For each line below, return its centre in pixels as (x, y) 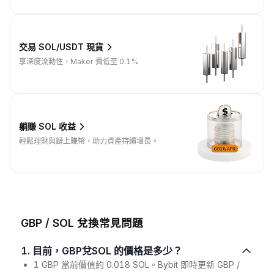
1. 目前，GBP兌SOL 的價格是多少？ (107, 251)
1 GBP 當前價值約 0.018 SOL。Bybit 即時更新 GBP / (136, 265)
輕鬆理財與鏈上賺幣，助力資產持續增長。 (89, 141)
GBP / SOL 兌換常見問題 (82, 223)
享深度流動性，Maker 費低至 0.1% (79, 61)
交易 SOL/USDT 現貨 (61, 47)
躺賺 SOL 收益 (47, 127)
